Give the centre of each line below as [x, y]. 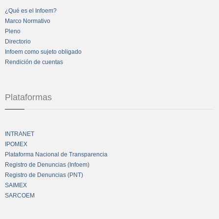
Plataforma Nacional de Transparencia [56, 154]
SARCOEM [20, 195]
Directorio [18, 41]
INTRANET [20, 134]
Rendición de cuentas [34, 62]
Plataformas [28, 97]
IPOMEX [16, 144]
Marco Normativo [28, 21]
